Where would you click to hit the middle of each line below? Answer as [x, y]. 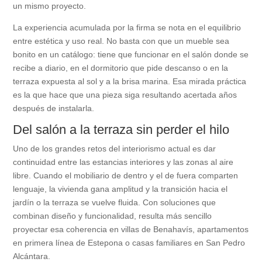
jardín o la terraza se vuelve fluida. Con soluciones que [115, 203]
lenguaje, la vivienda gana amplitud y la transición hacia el [120, 189]
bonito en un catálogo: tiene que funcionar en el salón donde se [131, 55]
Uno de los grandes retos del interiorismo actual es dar [115, 149]
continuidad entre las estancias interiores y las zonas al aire [123, 162]
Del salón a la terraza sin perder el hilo [121, 130]
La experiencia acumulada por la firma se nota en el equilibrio [127, 28]
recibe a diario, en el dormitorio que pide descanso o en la [121, 68]
